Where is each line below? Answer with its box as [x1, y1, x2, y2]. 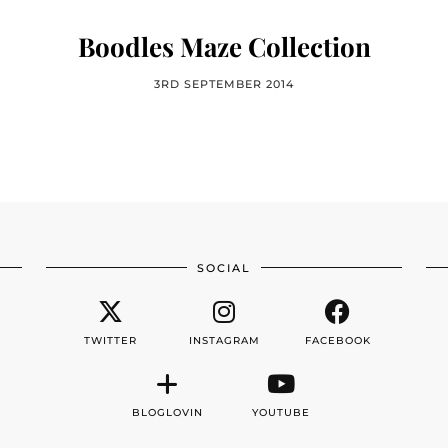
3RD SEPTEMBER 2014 [154, 77, 294, 91]
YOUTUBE [251, 406, 310, 419]
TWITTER [83, 334, 137, 347]
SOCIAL [197, 261, 251, 275]
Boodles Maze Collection [77, 29, 371, 64]
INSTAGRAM [188, 334, 260, 347]
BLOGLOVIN [131, 406, 203, 419]
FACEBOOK [304, 334, 371, 347]
